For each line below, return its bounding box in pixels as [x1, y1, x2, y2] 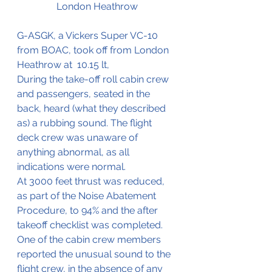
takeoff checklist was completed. [17, 219, 163, 231]
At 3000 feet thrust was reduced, [17, 175, 167, 188]
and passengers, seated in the [17, 88, 152, 100]
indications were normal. [17, 161, 128, 173]
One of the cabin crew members [17, 234, 163, 246]
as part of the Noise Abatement [17, 190, 158, 202]
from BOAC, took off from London [17, 44, 171, 56]
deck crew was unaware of [17, 132, 140, 144]
